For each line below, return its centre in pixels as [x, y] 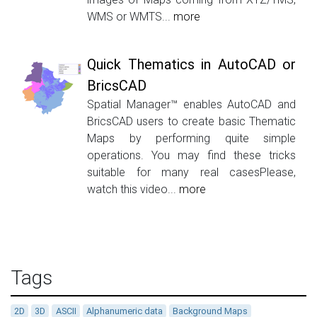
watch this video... [133, 189]
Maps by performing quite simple [191, 138]
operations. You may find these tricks [191, 155]
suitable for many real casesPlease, [191, 172]
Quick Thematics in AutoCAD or [191, 64]
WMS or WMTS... [130, 16]
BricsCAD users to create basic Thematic [191, 121]
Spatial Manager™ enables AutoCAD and [191, 104]
